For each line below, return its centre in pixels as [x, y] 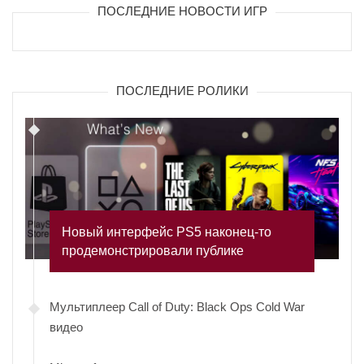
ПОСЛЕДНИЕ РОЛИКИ [182, 91]
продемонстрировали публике [153, 251]
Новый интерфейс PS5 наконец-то [167, 232]
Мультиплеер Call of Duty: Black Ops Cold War [177, 307]
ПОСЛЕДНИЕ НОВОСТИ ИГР [182, 11]
